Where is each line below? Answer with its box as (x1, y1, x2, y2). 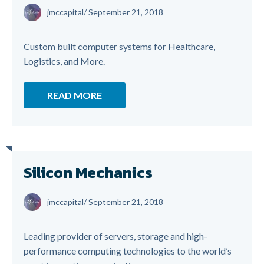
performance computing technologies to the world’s (24, 245, 232, 256)
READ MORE (47, 90, 102, 101)
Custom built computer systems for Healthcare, (24, 41, 215, 52)
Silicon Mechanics (24, 161, 153, 184)
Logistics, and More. (24, 55, 105, 67)
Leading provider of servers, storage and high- (24, 230, 207, 242)
